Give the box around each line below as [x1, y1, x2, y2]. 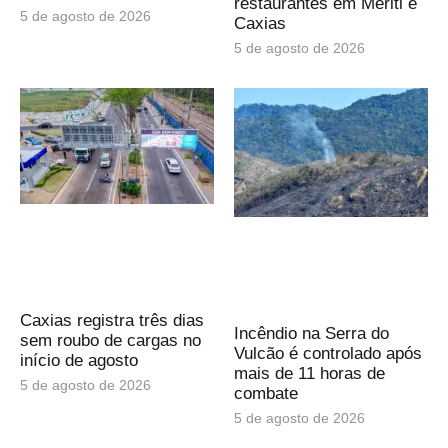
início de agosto [20, 351, 138, 371]
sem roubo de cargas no [20, 331, 201, 351]
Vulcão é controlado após [234, 344, 422, 364]
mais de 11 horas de [234, 364, 385, 384]
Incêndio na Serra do [234, 324, 389, 344]
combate [234, 384, 298, 404]
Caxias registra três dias [20, 311, 204, 331]
